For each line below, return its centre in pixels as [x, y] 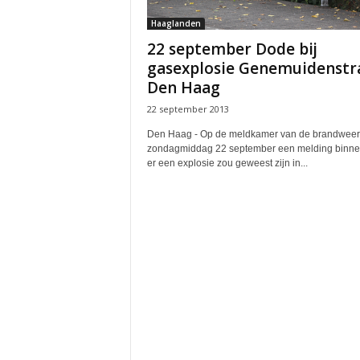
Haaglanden [176, 23]
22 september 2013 [188, 109]
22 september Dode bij [232, 49]
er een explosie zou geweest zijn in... [227, 163]
